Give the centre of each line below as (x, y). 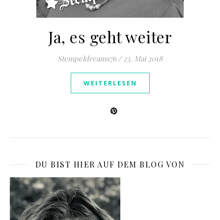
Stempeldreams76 (87, 58)
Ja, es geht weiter (110, 37)
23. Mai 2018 (143, 58)
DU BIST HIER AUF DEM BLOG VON (110, 164)
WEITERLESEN (110, 83)
